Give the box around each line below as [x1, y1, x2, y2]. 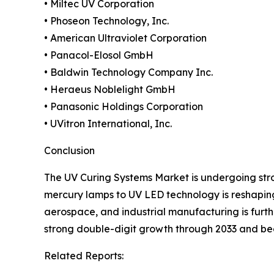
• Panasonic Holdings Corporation [44, 100, 203, 113]
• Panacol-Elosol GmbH [44, 49, 154, 62]
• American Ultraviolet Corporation [44, 32, 207, 45]
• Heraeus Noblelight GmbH [44, 83, 176, 96]
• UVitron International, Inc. [44, 117, 172, 130]
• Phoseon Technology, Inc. [44, 15, 169, 28]
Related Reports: [44, 250, 124, 262]
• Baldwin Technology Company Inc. [44, 66, 213, 79]
